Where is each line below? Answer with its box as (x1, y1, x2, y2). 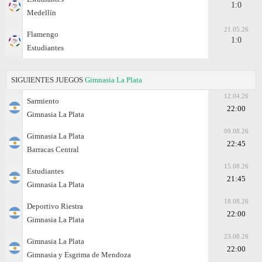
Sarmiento (27, 96, 59, 105)
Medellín (27, 8, 56, 17)
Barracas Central (27, 144, 79, 154)
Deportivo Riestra (27, 201, 83, 211)
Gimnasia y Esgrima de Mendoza (27, 250, 131, 259)
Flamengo (27, 29, 58, 39)
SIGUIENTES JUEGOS (11, 75, 85, 84)
